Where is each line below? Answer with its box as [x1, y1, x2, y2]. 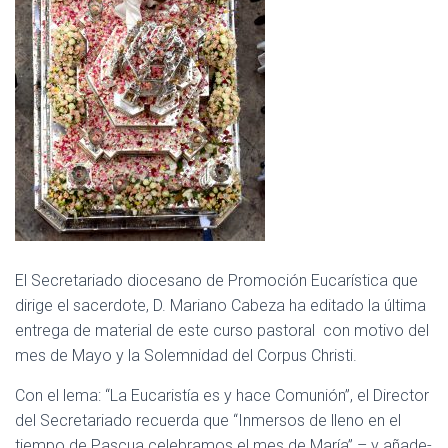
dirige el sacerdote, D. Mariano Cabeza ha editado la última [15, 296, 426, 315]
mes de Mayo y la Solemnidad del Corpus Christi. [15, 346, 357, 365]
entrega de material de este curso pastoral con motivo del [15, 321, 429, 340]
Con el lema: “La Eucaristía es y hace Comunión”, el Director [15, 386, 429, 405]
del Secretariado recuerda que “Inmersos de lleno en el [15, 411, 401, 430]
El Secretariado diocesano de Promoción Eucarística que [15, 271, 418, 290]
